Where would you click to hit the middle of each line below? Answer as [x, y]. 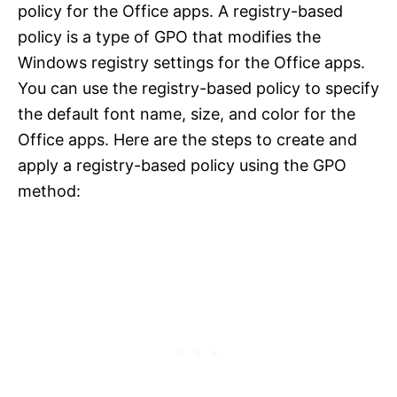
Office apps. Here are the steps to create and [187, 140]
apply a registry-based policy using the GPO [182, 166]
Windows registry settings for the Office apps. [191, 63]
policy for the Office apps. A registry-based [180, 12]
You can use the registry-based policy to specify [198, 89]
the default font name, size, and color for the [187, 114]
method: [49, 191]
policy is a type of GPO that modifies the [169, 37]
